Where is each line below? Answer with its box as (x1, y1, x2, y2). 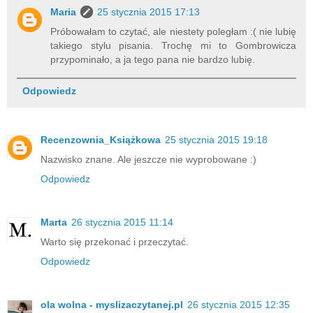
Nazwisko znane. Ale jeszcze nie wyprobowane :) (41, 154, 256, 166)
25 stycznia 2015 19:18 (165, 134, 268, 146)
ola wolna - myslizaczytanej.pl (41, 299, 183, 311)
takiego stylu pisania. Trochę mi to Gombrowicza (50, 39, 296, 51)
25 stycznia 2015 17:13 (97, 6, 201, 17)
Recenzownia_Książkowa (41, 134, 161, 146)
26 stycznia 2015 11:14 (71, 217, 173, 228)
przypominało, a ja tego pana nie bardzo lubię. (50, 53, 256, 65)
